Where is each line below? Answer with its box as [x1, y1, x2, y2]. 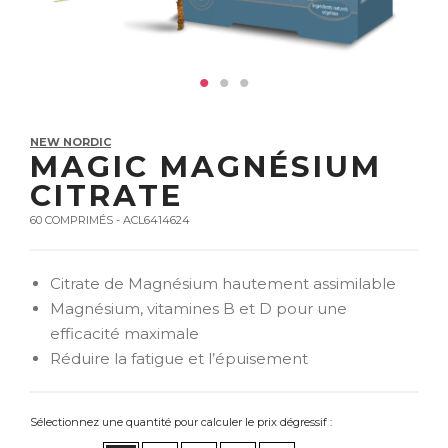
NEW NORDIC [30, 135, 111, 149]
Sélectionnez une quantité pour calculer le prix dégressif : [30, 415, 332, 429]
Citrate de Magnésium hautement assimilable [49, 274, 396, 293]
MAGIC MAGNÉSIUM [30, 148, 382, 184]
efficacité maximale [49, 324, 199, 343]
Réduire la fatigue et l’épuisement [49, 349, 308, 368]
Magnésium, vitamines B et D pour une [49, 299, 347, 318]
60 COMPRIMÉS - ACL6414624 [30, 213, 190, 227]
